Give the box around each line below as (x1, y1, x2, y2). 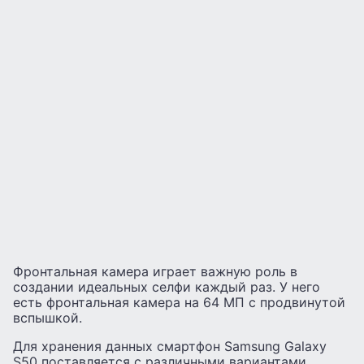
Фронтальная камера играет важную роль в (13, 263, 297, 280)
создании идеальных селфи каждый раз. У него (13, 279, 320, 296)
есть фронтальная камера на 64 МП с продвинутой (13, 294, 345, 311)
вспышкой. (13, 310, 82, 327)
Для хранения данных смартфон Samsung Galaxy (13, 338, 327, 355)
